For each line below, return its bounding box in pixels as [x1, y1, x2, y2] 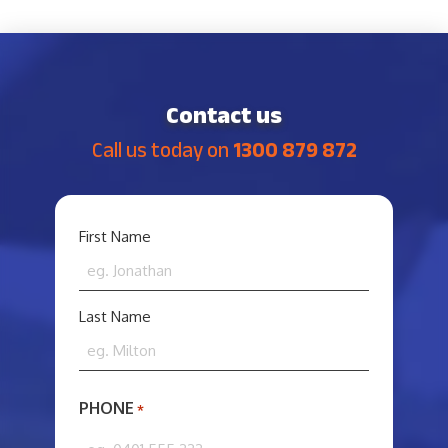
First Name [78, 227, 151, 247]
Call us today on [91, 138, 233, 162]
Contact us [166, 101, 282, 129]
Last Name [78, 307, 151, 327]
